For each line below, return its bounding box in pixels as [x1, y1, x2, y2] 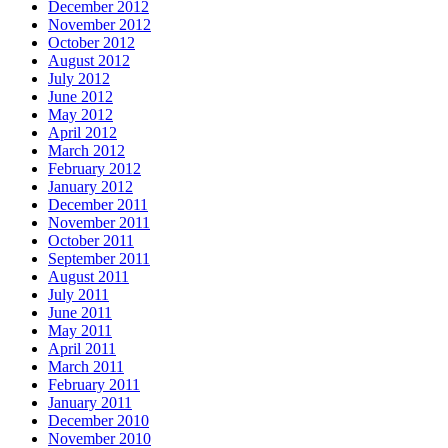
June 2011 [48, 303, 112, 321]
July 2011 [48, 285, 109, 303]
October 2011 [48, 231, 134, 249]
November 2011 [48, 213, 150, 231]
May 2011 [48, 321, 112, 339]
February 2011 [48, 375, 140, 393]
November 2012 [48, 15, 151, 33]
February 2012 [48, 159, 141, 177]
